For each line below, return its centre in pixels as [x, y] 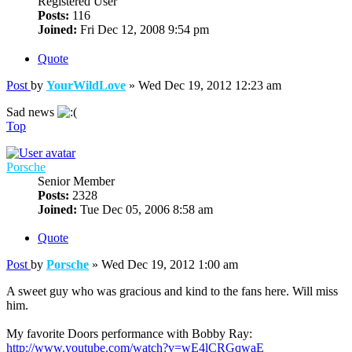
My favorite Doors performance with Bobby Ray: [129, 334]
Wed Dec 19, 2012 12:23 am [210, 85]
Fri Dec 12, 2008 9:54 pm [143, 29]
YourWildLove [86, 85]
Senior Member [76, 181]
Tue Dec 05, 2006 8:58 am [145, 209]
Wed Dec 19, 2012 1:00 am [170, 265]
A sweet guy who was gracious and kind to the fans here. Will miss [172, 291]
